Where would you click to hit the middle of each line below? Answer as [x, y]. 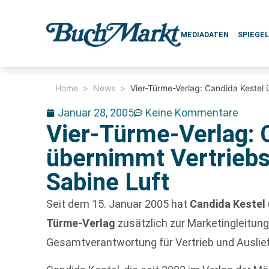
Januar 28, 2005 [96, 113]
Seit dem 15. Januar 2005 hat [118, 204]
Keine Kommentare [192, 113]
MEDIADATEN [205, 35]
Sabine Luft [108, 182]
